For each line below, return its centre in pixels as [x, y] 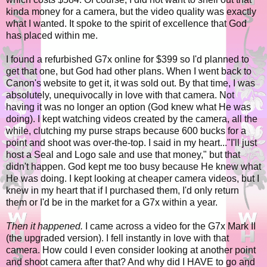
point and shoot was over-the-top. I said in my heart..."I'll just [131, 143]
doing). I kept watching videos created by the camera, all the [132, 119]
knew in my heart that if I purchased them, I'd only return [122, 191]
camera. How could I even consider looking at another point [131, 250]
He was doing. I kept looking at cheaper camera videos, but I [133, 179]
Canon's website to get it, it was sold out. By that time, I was [131, 83]
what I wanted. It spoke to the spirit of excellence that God [126, 24]
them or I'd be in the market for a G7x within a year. [113, 203]
